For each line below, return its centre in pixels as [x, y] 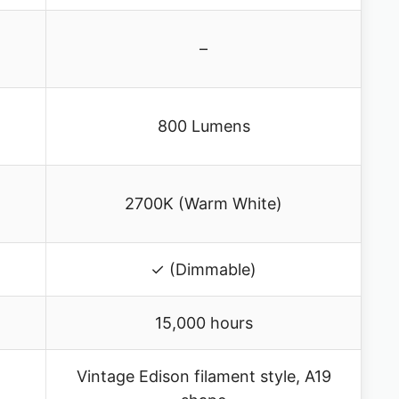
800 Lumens [204, 126]
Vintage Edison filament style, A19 [204, 377]
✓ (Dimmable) [204, 270]
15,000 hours [204, 323]
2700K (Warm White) [204, 204]
